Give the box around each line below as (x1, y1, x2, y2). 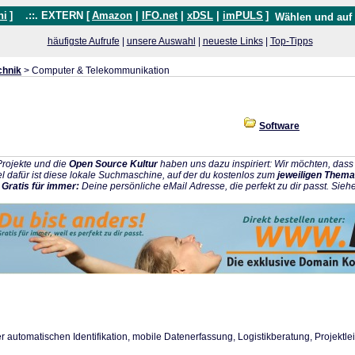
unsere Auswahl (126, 36, 196, 47)
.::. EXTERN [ (16, 10, 90, 21)
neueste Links (202, 36, 263, 47)
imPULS (223, 10, 263, 21)
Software (259, 120, 300, 132)
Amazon (92, 10, 132, 21)
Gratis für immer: (2, 181, 79, 192)
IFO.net (142, 10, 177, 21)
